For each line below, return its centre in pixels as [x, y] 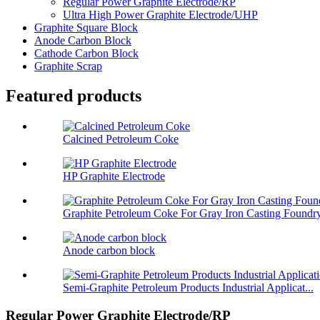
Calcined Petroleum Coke [121, 139]
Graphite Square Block [86, 27]
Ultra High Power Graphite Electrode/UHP [160, 14]
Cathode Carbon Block [86, 53]
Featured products [74, 96]
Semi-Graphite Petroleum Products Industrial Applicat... [188, 288]
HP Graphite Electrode [114, 176]
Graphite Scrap [68, 66]
